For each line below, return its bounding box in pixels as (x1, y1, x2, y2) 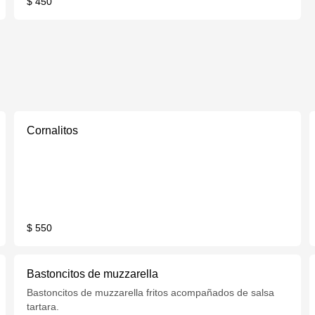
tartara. (27, 301, 60, 312)
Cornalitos (27, 124, 79, 136)
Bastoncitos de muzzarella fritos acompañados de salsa (27, 287, 275, 298)
